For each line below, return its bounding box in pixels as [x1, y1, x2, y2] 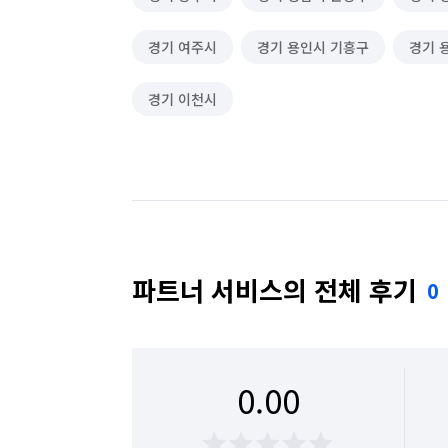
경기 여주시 [148, 37, 217, 57]
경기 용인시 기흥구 [257, 37, 369, 57]
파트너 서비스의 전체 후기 [132, 271, 417, 308]
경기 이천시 [148, 89, 217, 109]
